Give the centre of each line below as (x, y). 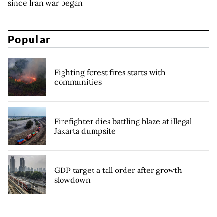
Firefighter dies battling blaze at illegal (123, 121)
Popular (30, 39)
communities (78, 82)
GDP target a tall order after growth (118, 170)
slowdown (72, 180)
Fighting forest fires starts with (110, 72)
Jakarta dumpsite (85, 131)
